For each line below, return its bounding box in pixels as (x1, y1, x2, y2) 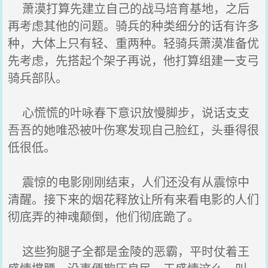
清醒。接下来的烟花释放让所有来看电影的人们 (8, 190, 260, 208)
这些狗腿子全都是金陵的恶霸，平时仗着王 (8, 242, 250, 260)
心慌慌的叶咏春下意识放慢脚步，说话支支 (8, 103, 250, 121)
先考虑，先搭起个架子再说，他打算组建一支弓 (8, 51, 260, 69)
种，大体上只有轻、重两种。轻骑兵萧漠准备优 (8, 34, 260, 51)
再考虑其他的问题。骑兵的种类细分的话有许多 (8, 17, 260, 34)
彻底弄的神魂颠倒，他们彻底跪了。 (8, 208, 200, 225)
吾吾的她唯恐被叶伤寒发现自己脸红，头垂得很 (8, 121, 260, 138)
